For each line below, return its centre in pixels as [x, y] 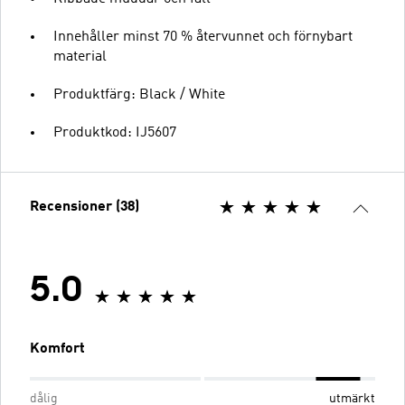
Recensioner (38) [85, 207]
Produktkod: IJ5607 [115, 133]
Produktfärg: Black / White [139, 95]
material [80, 57]
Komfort [57, 349]
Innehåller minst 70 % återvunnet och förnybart [203, 37]
